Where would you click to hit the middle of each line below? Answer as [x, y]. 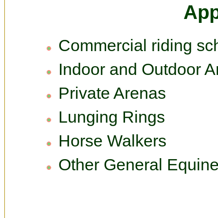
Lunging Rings [112, 117]
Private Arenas [112, 93]
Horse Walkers [112, 141]
